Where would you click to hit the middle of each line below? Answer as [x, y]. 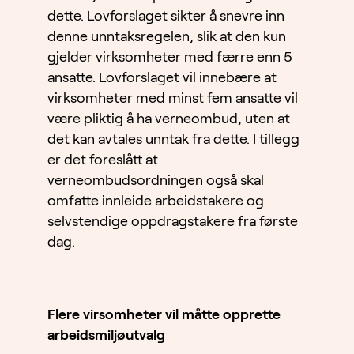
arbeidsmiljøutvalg [106, 335]
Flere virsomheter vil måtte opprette [164, 315]
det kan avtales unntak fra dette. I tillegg [173, 139]
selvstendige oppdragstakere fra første [173, 222]
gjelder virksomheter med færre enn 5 [170, 57]
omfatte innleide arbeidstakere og [156, 201]
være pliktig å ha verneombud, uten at [169, 119]
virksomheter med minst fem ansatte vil [173, 98]
